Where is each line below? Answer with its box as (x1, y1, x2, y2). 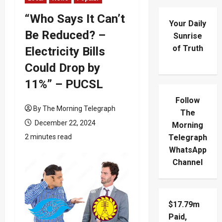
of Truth (172, 44, 203, 54)
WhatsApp (168, 145, 207, 155)
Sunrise (173, 31, 202, 41)
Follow (175, 96, 200, 106)
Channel (172, 158, 203, 167)
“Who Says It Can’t (25, 11, 125, 26)
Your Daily (169, 19, 207, 29)
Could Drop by (25, 60, 100, 75)
